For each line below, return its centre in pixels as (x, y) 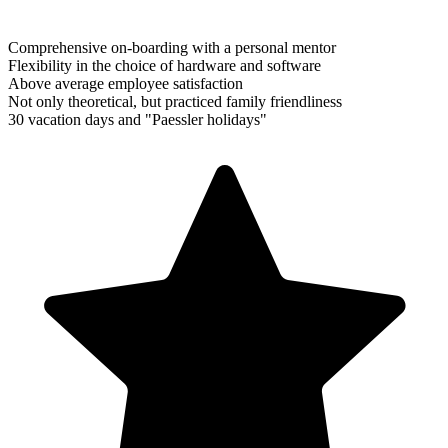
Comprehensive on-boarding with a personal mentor (172, 47)
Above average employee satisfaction (125, 83)
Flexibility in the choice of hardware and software (164, 65)
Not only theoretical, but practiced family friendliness (175, 101)
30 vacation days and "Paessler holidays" (137, 119)
